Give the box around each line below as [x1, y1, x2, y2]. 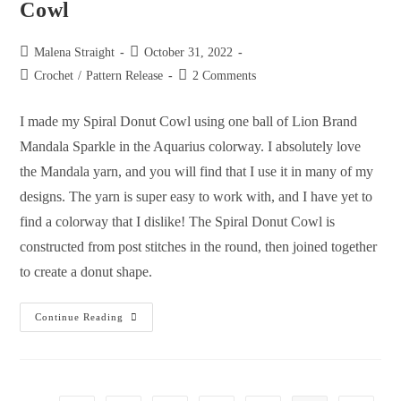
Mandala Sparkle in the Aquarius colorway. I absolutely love [20, 138, 362, 154]
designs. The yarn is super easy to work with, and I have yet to [20, 188, 373, 204]
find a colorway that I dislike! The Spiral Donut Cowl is [20, 213, 336, 229]
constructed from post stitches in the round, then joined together [20, 238, 378, 254]
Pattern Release [86, 68, 164, 82]
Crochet [34, 68, 74, 82]
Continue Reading [35, 311, 124, 322]
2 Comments [192, 68, 257, 82]
